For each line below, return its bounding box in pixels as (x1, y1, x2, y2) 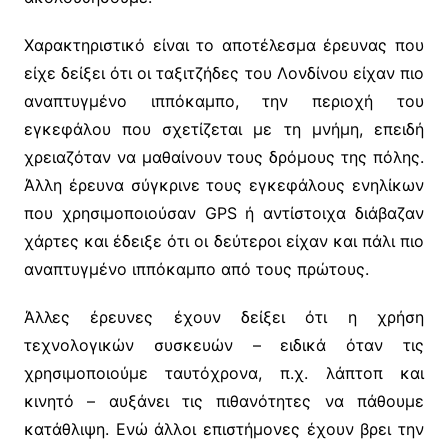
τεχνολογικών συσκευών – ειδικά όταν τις (23, 334, 425, 355)
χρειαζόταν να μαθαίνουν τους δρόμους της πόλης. (23, 146, 425, 167)
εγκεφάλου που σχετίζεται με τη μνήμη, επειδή (23, 118, 425, 139)
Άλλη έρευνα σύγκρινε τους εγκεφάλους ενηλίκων (23, 174, 425, 195)
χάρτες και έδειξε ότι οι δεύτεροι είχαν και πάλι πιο (23, 230, 425, 251)
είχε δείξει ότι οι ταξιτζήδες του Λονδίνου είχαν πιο (23, 62, 425, 83)
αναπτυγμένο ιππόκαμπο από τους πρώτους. (23, 258, 369, 279)
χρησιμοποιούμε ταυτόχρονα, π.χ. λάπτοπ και (23, 362, 425, 383)
